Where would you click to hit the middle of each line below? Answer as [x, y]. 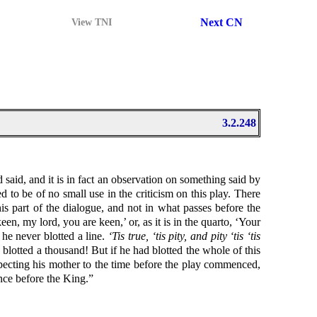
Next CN [221, 22]
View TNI [92, 22]
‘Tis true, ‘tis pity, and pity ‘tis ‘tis [185, 236]
